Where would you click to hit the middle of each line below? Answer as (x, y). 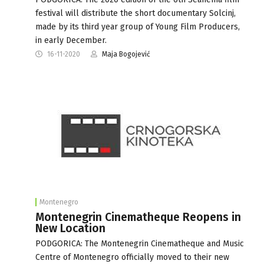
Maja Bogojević (126, 54)
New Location (70, 228)
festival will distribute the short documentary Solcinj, (136, 13)
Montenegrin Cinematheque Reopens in (138, 217)
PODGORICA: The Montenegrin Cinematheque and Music (140, 243)
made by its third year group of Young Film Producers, (138, 27)
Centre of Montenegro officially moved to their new (132, 257)
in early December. (71, 40)
